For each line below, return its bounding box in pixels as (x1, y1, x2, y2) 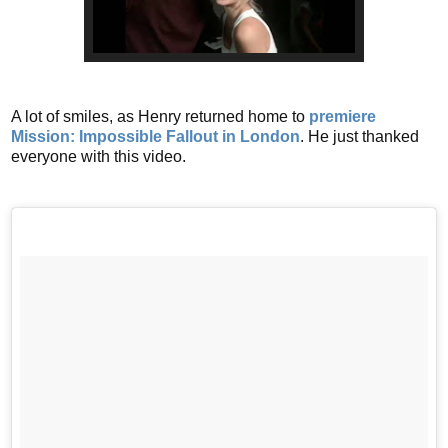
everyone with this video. (11, 147, 186, 165)
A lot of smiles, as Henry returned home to (11, 107, 309, 125)
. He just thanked (300, 127, 419, 145)
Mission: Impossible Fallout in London (11, 127, 300, 145)
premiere (309, 107, 376, 125)
